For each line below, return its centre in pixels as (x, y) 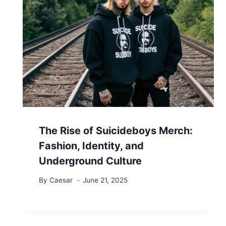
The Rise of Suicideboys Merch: (116, 130)
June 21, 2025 (105, 180)
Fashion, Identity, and (92, 146)
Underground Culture (91, 161)
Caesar (61, 180)
